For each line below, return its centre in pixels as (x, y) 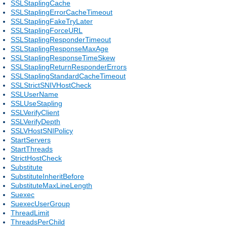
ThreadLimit (30, 213)
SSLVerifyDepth (35, 121)
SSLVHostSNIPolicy (42, 130)
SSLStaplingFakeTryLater (52, 21)
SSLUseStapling (36, 103)
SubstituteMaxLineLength (51, 185)
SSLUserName (34, 94)
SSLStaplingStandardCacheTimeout (68, 76)
